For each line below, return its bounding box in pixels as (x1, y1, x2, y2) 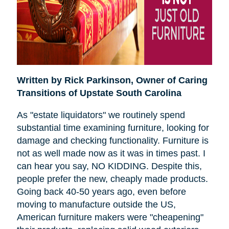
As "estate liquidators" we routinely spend (16, 110, 185, 121)
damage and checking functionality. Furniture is (16, 135, 209, 146)
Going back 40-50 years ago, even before (16, 187, 186, 197)
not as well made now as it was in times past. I (16, 148, 205, 159)
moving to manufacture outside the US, (16, 199, 176, 210)
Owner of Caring (135, 75, 208, 86)
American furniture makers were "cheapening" (16, 212, 203, 223)
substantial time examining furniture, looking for (16, 123, 209, 133)
